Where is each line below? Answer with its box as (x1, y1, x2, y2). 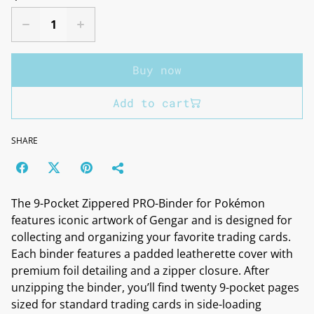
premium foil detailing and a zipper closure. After (11, 263, 270, 278)
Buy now (132, 62, 182, 77)
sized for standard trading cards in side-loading (11, 296, 261, 312)
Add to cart (113, 95, 190, 110)
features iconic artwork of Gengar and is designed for (11, 212, 292, 228)
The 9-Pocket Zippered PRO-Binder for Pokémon (11, 196, 265, 211)
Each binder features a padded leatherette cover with (11, 246, 293, 261)
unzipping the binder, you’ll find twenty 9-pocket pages (11, 280, 299, 295)
